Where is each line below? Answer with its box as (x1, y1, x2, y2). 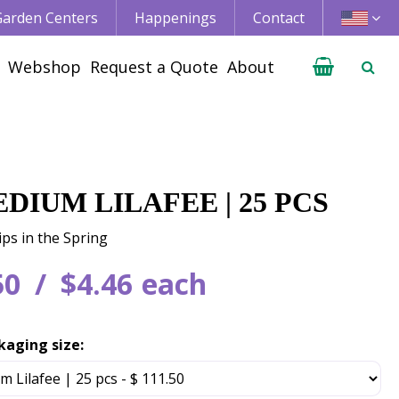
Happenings (134, 8, 216, 28)
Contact (253, 8, 305, 28)
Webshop (8, 56, 81, 77)
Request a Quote (90, 56, 218, 77)
